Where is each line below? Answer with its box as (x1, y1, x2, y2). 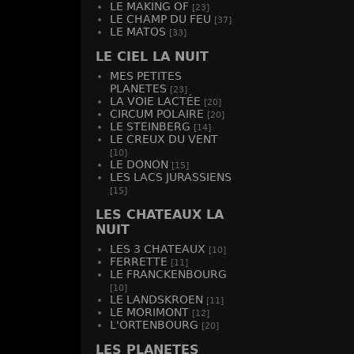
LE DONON (110, 158, 168, 171)
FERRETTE (110, 255, 168, 268)
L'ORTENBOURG (110, 318, 198, 331)
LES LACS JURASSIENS (110, 171, 232, 183)
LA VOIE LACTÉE (110, 95, 201, 107)
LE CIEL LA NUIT (96, 49, 209, 64)
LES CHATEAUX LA (96, 207, 224, 222)
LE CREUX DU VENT (110, 133, 218, 145)
